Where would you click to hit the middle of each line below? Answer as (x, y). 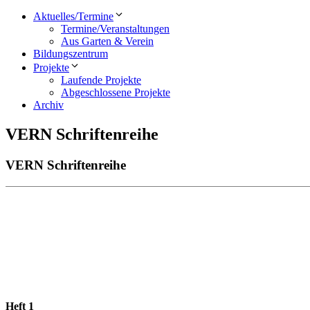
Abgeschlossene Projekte (116, 92)
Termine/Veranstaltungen (115, 28)
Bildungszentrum (71, 53)
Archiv (48, 104)
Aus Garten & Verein (107, 41)
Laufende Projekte (101, 80)
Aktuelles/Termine (73, 16)
